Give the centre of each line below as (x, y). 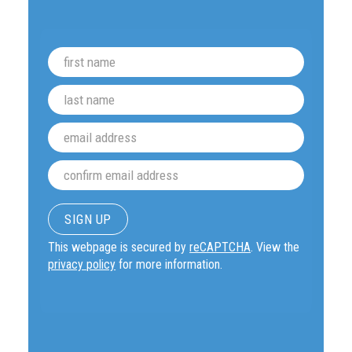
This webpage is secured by (119, 247)
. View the (275, 247)
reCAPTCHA (220, 247)
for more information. (169, 264)
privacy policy (82, 264)
